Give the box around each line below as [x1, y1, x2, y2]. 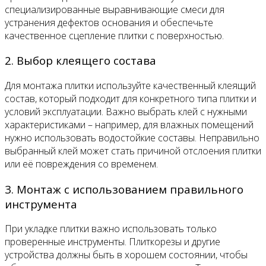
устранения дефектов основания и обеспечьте [5, 15, 213, 29]
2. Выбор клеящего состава [5, 53, 156, 68]
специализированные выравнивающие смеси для [5, 2, 224, 16]
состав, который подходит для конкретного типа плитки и [5, 91, 256, 105]
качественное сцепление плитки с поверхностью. [5, 28, 224, 42]
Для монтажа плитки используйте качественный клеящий [5, 78, 256, 92]
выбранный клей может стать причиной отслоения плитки [5, 144, 261, 157]
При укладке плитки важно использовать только [5, 222, 217, 236]
